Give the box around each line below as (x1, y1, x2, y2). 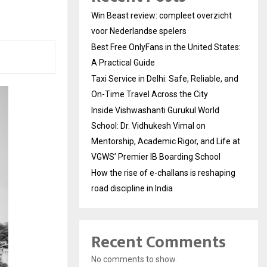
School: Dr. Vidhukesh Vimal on (91, 120, 206, 131)
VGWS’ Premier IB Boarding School (91, 151, 221, 162)
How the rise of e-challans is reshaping (91, 167, 235, 178)
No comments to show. (91, 254, 177, 264)
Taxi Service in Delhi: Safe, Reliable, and (91, 73, 238, 83)
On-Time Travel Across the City (91, 89, 208, 99)
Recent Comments (91, 228, 226, 256)
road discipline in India (91, 183, 173, 193)
